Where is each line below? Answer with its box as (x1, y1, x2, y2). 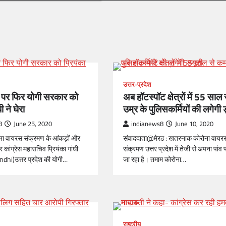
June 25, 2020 (14, 119, 52, 129)
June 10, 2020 (175, 119, 213, 129)
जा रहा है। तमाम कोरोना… (123, 154, 186, 165)
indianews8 (131, 119, 163, 129)
